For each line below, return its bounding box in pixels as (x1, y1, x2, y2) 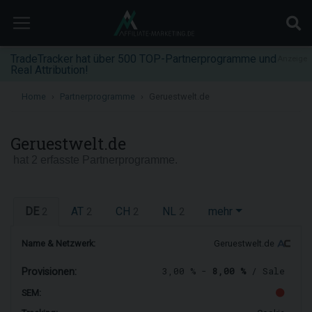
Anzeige (277, 54, 307, 63)
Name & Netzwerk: (22, 238, 95, 249)
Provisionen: (22, 266, 77, 279)
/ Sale (246, 265, 285, 277)
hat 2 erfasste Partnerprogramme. (10, 154, 178, 166)
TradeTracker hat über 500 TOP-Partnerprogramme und (10, 52, 276, 65)
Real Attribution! (10, 63, 88, 77)
